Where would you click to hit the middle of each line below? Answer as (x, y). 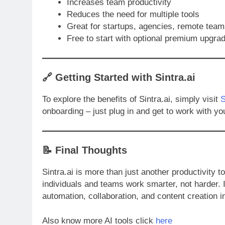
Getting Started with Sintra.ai (125, 78)
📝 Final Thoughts (85, 150)
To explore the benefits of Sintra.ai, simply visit (131, 99)
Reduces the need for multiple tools (133, 15)
